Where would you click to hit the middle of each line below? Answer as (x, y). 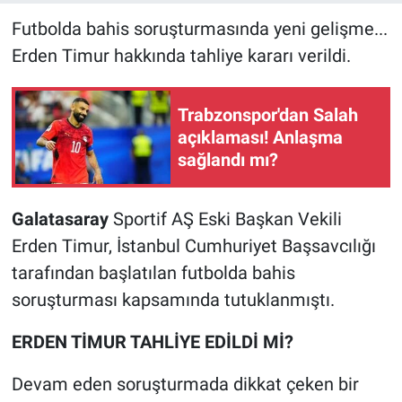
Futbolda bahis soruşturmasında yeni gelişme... (199, 29)
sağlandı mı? (228, 159)
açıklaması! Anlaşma (260, 137)
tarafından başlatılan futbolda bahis (153, 273)
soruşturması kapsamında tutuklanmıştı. (173, 300)
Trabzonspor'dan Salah (268, 114)
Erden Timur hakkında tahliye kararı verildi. (181, 56)
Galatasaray (62, 219)
